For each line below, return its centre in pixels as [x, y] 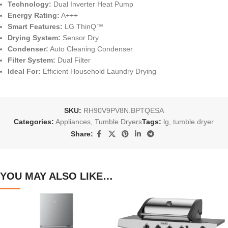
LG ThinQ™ [83, 26]
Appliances [73, 121]
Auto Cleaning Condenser [91, 49]
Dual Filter [73, 60]
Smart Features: [35, 26]
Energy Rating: [34, 15]
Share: [82, 134]
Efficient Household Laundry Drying [98, 71]
